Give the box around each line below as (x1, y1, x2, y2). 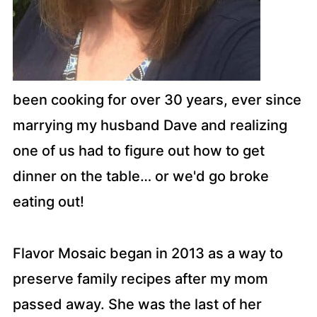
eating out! (12, 193, 84, 210)
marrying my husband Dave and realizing (12, 117, 287, 134)
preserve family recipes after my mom (12, 270, 268, 287)
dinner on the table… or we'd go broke (12, 168, 269, 185)
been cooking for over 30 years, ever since (12, 91, 301, 108)
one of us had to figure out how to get (12, 142, 265, 159)
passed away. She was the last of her (12, 296, 262, 313)
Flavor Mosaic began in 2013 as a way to (12, 245, 283, 262)
